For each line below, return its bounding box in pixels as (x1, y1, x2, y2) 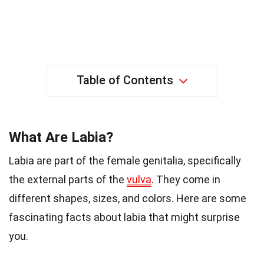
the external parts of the (9, 173, 127, 186)
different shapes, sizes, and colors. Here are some (9, 192, 246, 204)
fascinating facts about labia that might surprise (9, 210, 240, 223)
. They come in (151, 173, 220, 186)
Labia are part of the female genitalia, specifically (9, 154, 241, 167)
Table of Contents (76, 72, 173, 87)
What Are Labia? (9, 128, 113, 146)
